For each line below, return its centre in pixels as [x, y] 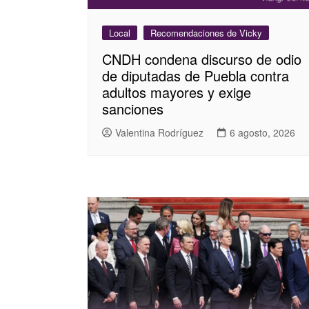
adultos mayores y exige [177, 92]
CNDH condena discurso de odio [202, 59]
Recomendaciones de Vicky [206, 32]
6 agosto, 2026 [262, 133]
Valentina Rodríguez [159, 133]
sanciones [133, 108]
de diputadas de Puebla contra [196, 75]
